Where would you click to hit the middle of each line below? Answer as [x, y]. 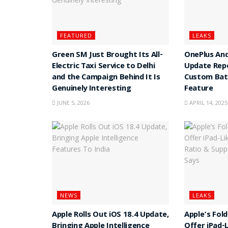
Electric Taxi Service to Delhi [104, 66]
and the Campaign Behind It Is [106, 78]
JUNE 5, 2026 [73, 102]
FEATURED [76, 35]
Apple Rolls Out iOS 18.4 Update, [110, 216]
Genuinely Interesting [92, 89]
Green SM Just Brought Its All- [107, 55]
